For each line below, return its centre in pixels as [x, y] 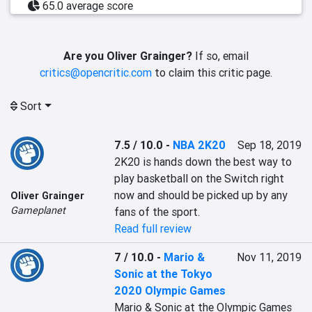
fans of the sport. [157, 212]
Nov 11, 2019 [269, 257]
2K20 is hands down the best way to [203, 162]
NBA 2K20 [200, 145]
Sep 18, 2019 [269, 145]
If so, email [220, 56]
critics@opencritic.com [96, 72]
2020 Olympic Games [170, 290]
